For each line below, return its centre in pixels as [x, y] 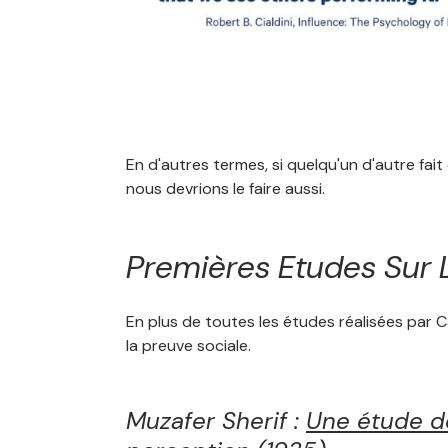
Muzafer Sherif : [216, 420]
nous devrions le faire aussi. [225, 188]
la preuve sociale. [188, 345]
